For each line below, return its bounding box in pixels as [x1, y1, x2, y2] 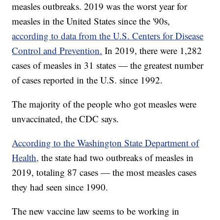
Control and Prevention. [12, 44, 103, 57]
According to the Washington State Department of [12, 137, 199, 149]
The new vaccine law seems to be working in [12, 205, 180, 218]
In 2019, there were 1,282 [105, 44, 202, 57]
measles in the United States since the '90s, [12, 15, 170, 27]
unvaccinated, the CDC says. [12, 112, 119, 125]
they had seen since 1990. [12, 181, 109, 193]
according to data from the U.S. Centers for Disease [12, 29, 204, 42]
